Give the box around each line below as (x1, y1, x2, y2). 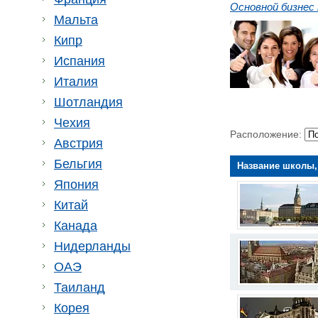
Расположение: (230, 128, 305, 141)
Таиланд (54, 280, 105, 295)
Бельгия (54, 157, 102, 171)
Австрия (54, 136, 103, 150)
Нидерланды (54, 239, 131, 253)
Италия (54, 75, 98, 89)
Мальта (54, 13, 98, 27)
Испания (54, 54, 105, 68)
